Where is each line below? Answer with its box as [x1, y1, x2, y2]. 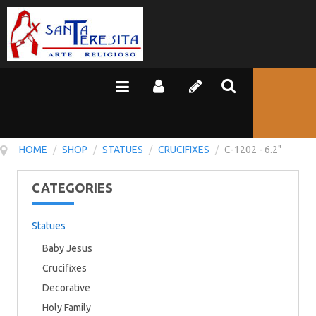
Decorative [42, 282, 90, 293]
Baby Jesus [42, 243, 92, 254]
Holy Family [42, 302, 91, 313]
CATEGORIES [32, 181, 113, 195]
